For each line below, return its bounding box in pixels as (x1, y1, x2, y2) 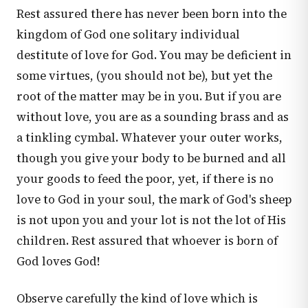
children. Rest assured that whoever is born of (16, 233, 278, 249)
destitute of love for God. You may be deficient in (16, 47, 291, 63)
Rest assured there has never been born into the (16, 6, 287, 22)
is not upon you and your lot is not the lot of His (16, 212, 286, 228)
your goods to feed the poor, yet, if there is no (16, 171, 274, 187)
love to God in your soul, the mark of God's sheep (16, 192, 291, 208)
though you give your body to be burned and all (16, 151, 286, 166)
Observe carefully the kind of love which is (16, 291, 258, 307)
